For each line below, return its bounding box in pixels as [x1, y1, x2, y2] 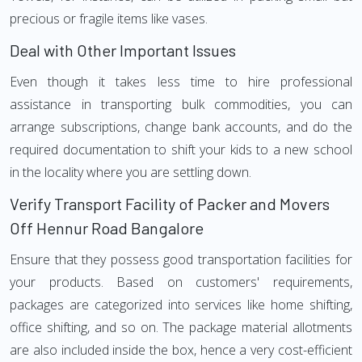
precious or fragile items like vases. [10, 10, 208, 27]
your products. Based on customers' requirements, [10, 273, 352, 291]
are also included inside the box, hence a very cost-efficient [10, 341, 352, 359]
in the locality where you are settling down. [10, 163, 251, 181]
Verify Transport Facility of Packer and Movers [10, 194, 330, 213]
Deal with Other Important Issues [10, 40, 236, 60]
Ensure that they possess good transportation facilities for [10, 250, 352, 268]
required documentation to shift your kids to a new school [10, 141, 352, 158]
